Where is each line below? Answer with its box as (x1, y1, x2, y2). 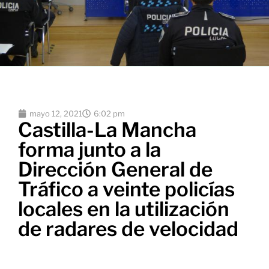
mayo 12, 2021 (29, 108, 82, 118)
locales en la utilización (18, 196, 229, 221)
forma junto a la (18, 137, 161, 162)
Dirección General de (18, 157, 213, 181)
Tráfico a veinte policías (18, 177, 235, 201)
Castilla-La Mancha (18, 117, 196, 142)
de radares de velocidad (18, 216, 238, 241)
